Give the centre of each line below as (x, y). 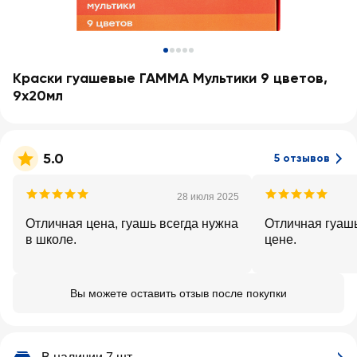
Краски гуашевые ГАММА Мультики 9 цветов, (170, 78)
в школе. (51, 239)
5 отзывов (302, 158)
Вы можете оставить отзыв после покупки (178, 293)
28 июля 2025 (208, 197)
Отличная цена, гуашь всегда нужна (132, 224)
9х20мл (38, 96)
